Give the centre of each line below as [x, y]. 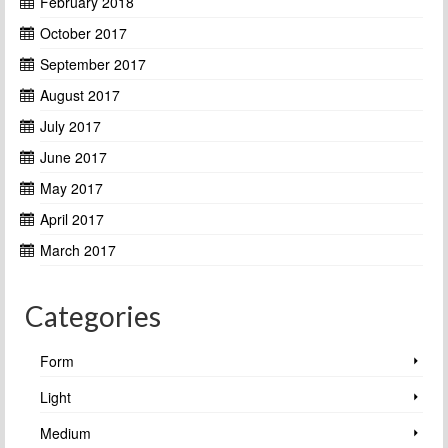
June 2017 [73, 156]
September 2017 [93, 63]
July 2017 [70, 125]
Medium [65, 432]
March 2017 [78, 249]
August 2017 [80, 94]
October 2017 [83, 32]
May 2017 [71, 187]
